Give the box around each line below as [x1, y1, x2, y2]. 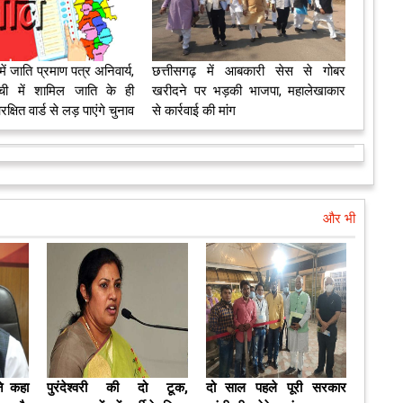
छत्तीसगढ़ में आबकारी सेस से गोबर [152, 63, 345, 80]
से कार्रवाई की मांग [152, 103, 237, 120]
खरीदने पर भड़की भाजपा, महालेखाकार [152, 83, 345, 100]
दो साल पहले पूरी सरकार [205, 380, 346, 397]
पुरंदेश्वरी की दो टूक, [47, 380, 188, 397]
